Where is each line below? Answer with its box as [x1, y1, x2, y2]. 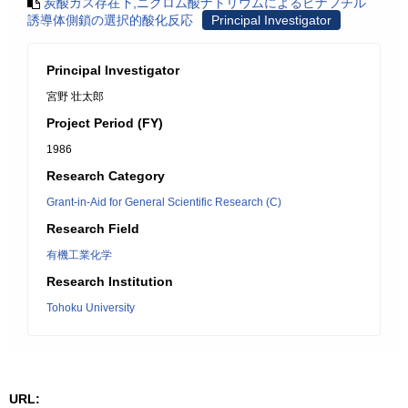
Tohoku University [46, 301, 135, 314]
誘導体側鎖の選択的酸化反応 [27, 13, 193, 27]
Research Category [46, 168, 165, 183]
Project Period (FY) [46, 116, 163, 130]
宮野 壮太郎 [46, 90, 104, 103]
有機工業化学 [46, 249, 112, 261]
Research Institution [46, 274, 173, 289]
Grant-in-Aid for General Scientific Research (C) [46, 196, 281, 209]
